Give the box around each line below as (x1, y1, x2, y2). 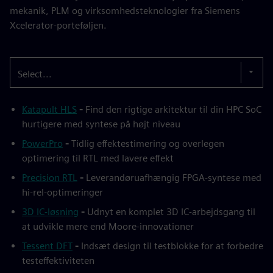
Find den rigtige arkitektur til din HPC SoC (85, 103, 261, 115)
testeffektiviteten (22, 254, 94, 266)
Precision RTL (22, 171, 77, 183)
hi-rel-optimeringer (22, 186, 103, 198)
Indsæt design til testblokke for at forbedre (81, 239, 263, 252)
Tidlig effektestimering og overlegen (71, 137, 224, 149)
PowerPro (22, 137, 63, 149)
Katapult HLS (22, 103, 77, 115)
